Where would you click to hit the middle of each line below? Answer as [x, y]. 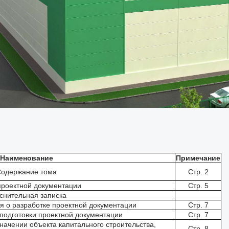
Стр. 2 [198, 172]
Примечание [198, 158]
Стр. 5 [198, 186]
